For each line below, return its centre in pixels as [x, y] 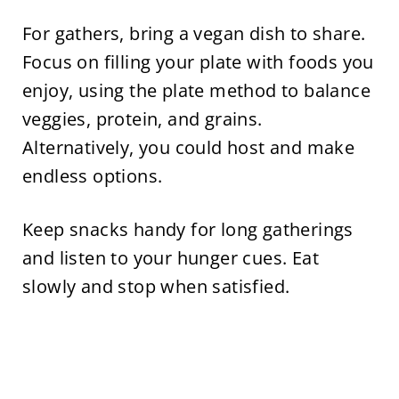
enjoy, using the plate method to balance [196, 91]
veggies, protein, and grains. [142, 119]
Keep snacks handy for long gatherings [187, 230]
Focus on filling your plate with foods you [198, 62]
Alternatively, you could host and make [188, 148]
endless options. [94, 176]
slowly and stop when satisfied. [158, 287]
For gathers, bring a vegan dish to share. [194, 34]
